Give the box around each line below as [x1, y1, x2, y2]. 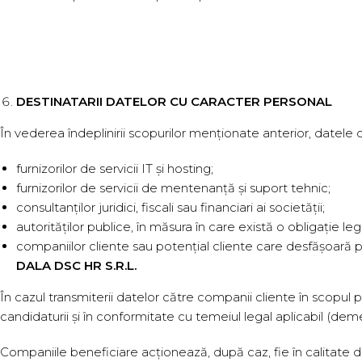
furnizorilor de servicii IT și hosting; [16, 161, 213, 176]
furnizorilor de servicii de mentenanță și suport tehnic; [16, 180, 330, 196]
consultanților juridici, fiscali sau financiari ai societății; [16, 200, 325, 215]
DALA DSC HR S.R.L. [16, 258, 137, 273]
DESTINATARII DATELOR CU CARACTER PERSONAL [16, 94, 332, 109]
